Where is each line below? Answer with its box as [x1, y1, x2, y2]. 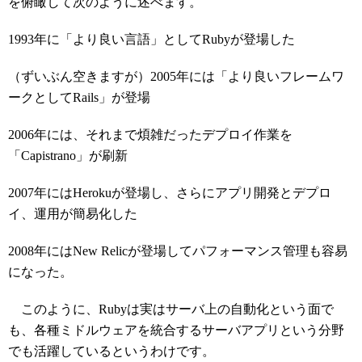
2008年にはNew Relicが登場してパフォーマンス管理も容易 [8, 244, 347, 258]
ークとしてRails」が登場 [8, 90, 150, 104]
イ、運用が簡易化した [8, 207, 137, 221]
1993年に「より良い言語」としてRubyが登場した [8, 32, 295, 46]
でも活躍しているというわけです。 [8, 344, 215, 358]
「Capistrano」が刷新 [8, 149, 128, 162]
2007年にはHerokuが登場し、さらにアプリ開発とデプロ [8, 186, 331, 200]
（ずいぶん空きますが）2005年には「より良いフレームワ [8, 69, 344, 83]
